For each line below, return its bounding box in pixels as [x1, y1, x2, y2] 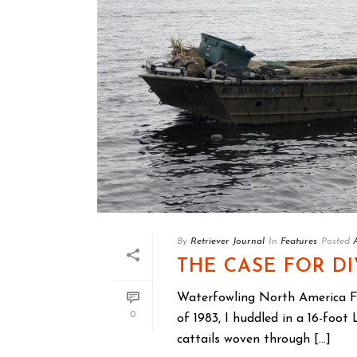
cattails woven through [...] [177, 333, 331, 347]
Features [280, 237, 317, 247]
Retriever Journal [190, 237, 265, 247]
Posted [321, 237, 350, 247]
